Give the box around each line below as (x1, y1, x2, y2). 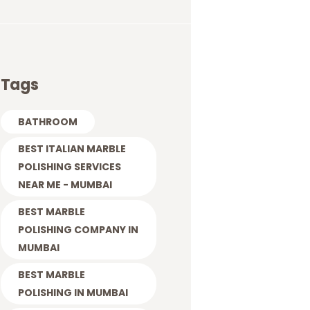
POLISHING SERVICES (17, 159, 121, 174)
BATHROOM (17, 114, 77, 129)
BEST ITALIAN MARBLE (17, 141, 126, 156)
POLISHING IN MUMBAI (17, 285, 128, 300)
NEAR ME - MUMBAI (17, 177, 112, 192)
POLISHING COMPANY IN (17, 222, 138, 237)
